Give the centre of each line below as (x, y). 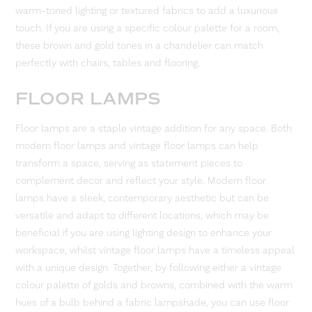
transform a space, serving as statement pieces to (129, 164)
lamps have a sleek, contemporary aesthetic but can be (142, 199)
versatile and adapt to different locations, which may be (142, 216)
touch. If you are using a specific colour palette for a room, (148, 28)
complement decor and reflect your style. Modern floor (141, 181)
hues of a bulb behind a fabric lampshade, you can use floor (153, 303)
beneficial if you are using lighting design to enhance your (144, 234)
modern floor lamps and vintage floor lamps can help (137, 147)
